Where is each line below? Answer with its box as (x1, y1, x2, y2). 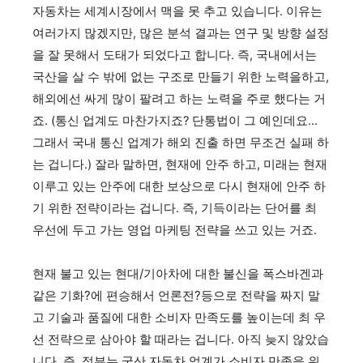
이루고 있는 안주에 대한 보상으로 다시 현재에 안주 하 (32, 178, 326, 194)
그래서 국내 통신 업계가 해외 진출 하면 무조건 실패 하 (32, 135, 329, 150)
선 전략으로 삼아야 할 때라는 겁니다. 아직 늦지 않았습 (32, 331, 329, 347)
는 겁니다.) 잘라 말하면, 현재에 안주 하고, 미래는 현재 (32, 156, 327, 172)
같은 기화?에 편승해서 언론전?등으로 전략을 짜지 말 (32, 287, 320, 303)
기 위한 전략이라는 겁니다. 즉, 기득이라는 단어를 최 (32, 200, 317, 216)
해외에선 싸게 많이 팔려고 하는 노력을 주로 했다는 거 (32, 91, 326, 106)
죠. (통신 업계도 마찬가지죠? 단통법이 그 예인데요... (32, 113, 318, 128)
